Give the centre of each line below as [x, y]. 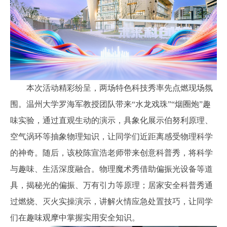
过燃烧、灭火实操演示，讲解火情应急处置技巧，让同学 [111, 202]
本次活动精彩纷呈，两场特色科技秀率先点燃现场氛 [119, 88]
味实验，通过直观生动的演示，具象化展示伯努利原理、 [111, 121]
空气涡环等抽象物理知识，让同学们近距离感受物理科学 [111, 137]
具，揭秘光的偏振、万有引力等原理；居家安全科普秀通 [111, 185]
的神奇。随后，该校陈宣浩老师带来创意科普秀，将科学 [111, 153]
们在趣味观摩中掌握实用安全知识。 [75, 218]
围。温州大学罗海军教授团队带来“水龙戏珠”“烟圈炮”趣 [110, 104]
